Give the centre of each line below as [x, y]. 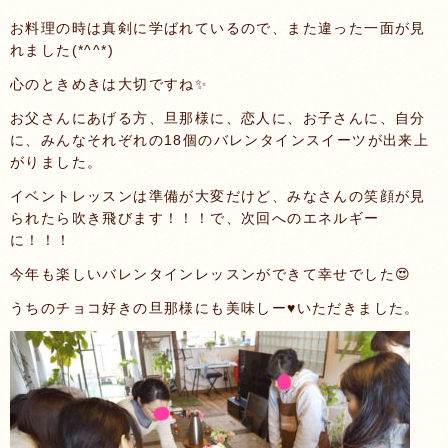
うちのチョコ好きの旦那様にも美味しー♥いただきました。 [215, 308]
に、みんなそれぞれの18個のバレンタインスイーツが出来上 [220, 140]
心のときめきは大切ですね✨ [109, 84]
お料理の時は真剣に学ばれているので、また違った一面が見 [218, 28]
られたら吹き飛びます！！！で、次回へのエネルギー [195, 218]
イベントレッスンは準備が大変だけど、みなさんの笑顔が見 [218, 196]
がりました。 [56, 162]
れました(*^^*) [62, 50]
